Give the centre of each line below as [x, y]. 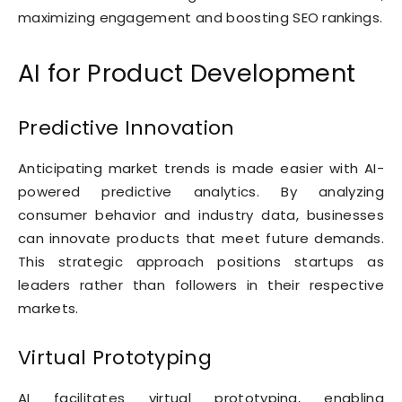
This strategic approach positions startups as [201, 262]
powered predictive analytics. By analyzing [201, 192]
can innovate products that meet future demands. [201, 239]
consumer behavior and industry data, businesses [201, 215]
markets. [48, 309]
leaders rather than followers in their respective [201, 285]
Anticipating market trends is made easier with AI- [201, 169]
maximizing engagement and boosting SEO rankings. [201, 18]
